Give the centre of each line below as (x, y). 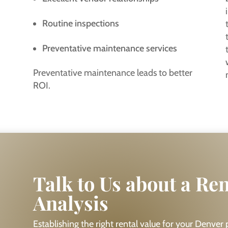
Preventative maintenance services (109, 48)
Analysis (70, 203)
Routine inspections (80, 23)
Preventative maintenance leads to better (112, 73)
